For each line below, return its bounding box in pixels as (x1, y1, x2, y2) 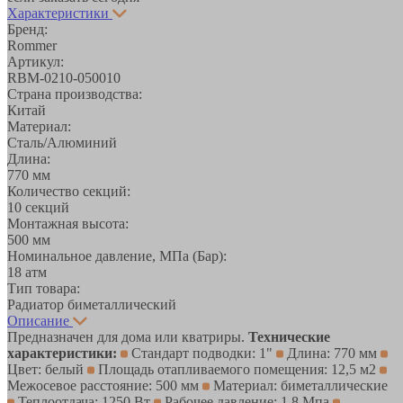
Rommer (7, 37, 57, 53)
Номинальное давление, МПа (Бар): (7, 247, 227, 264)
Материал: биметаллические (210, 377, 388, 393)
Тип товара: (7, 280, 80, 296)
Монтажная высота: (7, 215, 129, 231)
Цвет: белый (7, 361, 87, 377)
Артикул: (7, 53, 64, 69)
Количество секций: (7, 183, 130, 199)
